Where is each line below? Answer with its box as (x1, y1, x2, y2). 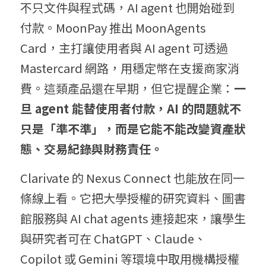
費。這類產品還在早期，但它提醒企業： (20, 80, 234, 97)
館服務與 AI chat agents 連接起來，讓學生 (20, 210, 246, 227)
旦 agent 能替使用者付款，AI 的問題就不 (20, 100, 241, 118)
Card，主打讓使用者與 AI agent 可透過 (20, 39, 228, 57)
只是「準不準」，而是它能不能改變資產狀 (20, 120, 246, 138)
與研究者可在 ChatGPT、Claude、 (20, 230, 206, 248)
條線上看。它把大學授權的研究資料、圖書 (20, 189, 246, 207)
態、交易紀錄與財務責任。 (20, 140, 163, 158)
